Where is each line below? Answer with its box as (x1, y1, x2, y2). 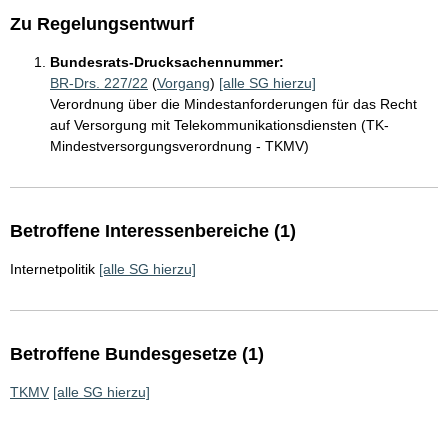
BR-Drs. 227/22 (50, 75, 148, 92)
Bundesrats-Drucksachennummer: (50, 54, 284, 71)
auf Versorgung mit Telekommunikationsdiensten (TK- (50, 117, 389, 134)
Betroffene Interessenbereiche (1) (10, 221, 296, 242)
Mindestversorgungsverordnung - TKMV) (50, 138, 309, 155)
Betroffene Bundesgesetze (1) (10, 344, 264, 365)
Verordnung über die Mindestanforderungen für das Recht (50, 96, 417, 113)
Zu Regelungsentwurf (10, 14, 194, 35)
